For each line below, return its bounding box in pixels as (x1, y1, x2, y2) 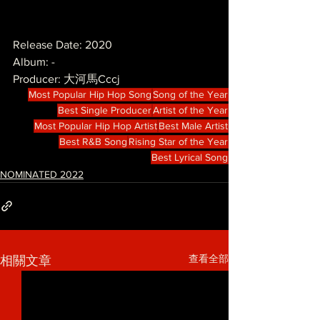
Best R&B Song (59, 135, 127, 147)
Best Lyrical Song (151, 151, 228, 163)
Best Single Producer (58, 104, 151, 116)
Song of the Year (153, 88, 228, 100)
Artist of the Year (153, 104, 228, 116)
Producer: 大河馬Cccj (13, 72, 120, 85)
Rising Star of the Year (129, 135, 228, 147)
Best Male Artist (159, 119, 228, 131)
